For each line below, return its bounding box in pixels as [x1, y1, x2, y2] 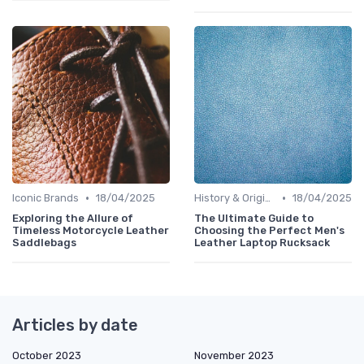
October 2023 [12, 349, 81, 362]
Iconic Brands [12, 192, 79, 205]
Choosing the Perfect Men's [194, 224, 344, 237]
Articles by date [12, 315, 138, 336]
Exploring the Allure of [12, 212, 133, 225]
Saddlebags [12, 236, 76, 249]
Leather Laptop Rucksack [194, 236, 330, 249]
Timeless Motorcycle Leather [12, 224, 169, 237]
